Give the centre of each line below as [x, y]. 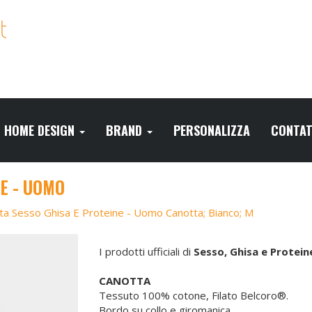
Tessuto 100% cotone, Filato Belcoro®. [193, 295]
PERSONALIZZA [212, 130]
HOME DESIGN [41, 130]
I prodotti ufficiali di [146, 251]
